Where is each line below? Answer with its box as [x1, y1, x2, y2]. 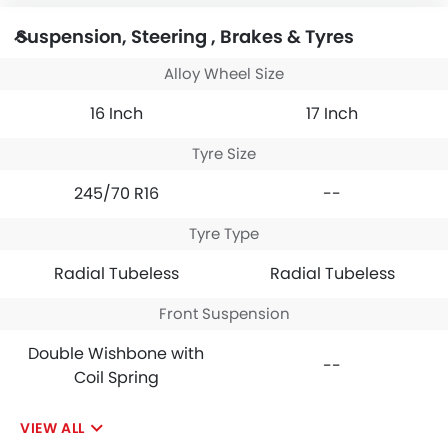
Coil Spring [73, 365, 159, 389]
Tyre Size [192, 142, 256, 164]
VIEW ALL [20, 417, 85, 438]
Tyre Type [189, 222, 259, 244]
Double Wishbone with [28, 341, 204, 365]
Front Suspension [158, 302, 290, 324]
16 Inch [89, 101, 143, 125]
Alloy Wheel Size [164, 62, 284, 84]
